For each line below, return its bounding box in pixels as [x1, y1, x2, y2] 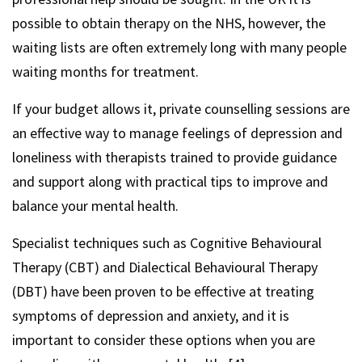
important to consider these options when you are [12, 330, 315, 349]
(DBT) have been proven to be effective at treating [12, 282, 314, 301]
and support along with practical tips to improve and [12, 172, 328, 191]
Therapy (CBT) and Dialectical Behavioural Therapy [12, 258, 318, 276]
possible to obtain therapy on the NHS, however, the [12, 14, 326, 32]
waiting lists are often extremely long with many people [12, 38, 347, 57]
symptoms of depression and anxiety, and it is [12, 306, 289, 325]
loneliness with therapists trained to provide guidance [12, 148, 337, 166]
